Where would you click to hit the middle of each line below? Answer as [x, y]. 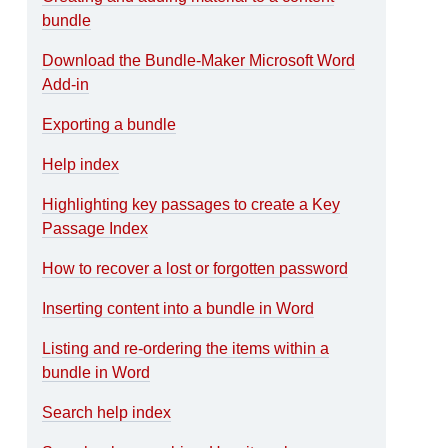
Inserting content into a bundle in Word [178, 308]
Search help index [107, 412]
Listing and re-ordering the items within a [186, 348]
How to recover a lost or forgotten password [195, 268]
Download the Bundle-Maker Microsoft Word [199, 60]
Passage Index [95, 228]
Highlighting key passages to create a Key [191, 204]
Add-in [66, 84]
